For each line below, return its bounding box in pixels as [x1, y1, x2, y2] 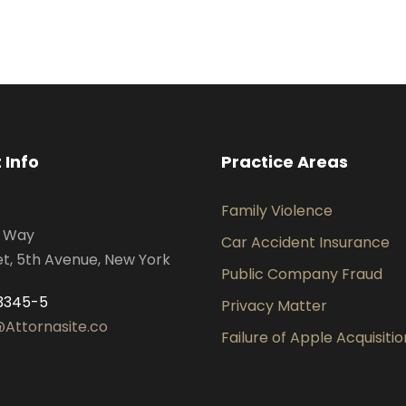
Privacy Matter [221, 295, 327, 316]
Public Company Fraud [221, 264, 382, 285]
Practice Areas [221, 150, 348, 173]
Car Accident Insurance [221, 232, 390, 253]
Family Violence [221, 200, 333, 221]
